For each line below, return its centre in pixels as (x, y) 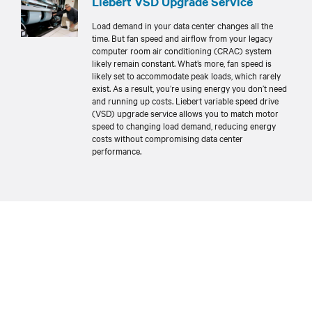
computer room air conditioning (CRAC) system (182, 50)
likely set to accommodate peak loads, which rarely (186, 75)
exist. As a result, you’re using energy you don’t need (189, 87)
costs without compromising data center (167, 138)
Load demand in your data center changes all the (182, 25)
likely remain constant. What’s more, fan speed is (182, 62)
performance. (117, 150)
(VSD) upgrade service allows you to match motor (185, 112)
